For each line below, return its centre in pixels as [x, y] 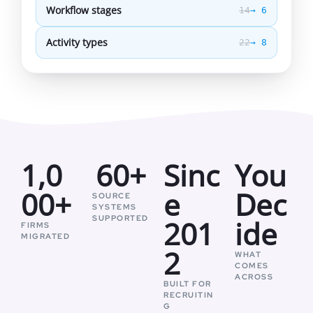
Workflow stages [84, 10]
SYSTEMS [115, 206]
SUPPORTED [121, 218]
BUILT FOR [188, 283]
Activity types [77, 42]
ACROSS [254, 276]
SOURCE [112, 195]
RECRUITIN [189, 294]
